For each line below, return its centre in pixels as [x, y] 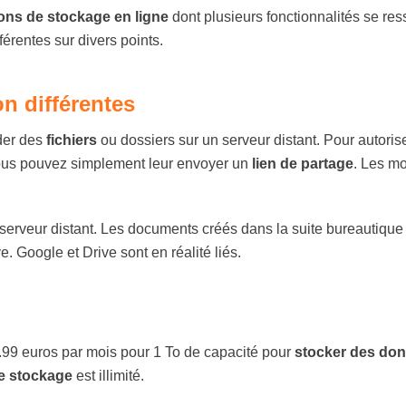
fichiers [72, 140]
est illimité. [108, 376]
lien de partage [303, 164]
